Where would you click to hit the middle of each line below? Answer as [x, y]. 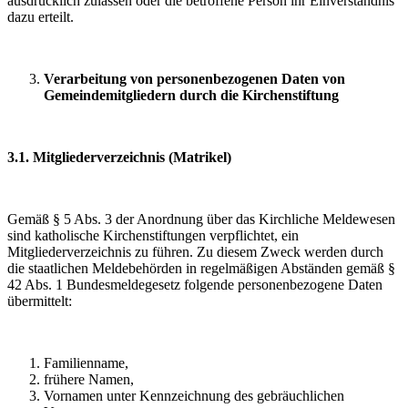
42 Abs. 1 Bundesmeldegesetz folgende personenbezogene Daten [195, 285]
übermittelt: [40, 301]
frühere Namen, [89, 379]
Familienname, [86, 363]
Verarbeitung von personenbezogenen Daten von [194, 79]
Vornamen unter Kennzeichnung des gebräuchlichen [194, 396]
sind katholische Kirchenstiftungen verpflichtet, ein [153, 235]
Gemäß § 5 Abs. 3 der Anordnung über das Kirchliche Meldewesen [201, 219]
